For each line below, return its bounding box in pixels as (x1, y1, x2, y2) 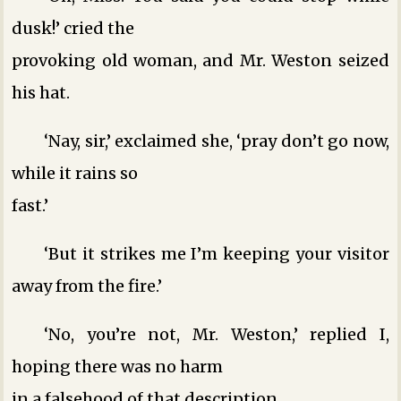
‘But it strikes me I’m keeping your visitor (44, 243, 389, 264)
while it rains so (12, 162, 139, 183)
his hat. (12, 81, 71, 103)
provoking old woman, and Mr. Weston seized (12, 49, 389, 71)
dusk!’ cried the (12, 17, 135, 38)
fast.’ (12, 194, 49, 216)
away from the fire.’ (12, 275, 163, 296)
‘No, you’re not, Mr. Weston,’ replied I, (44, 323, 389, 345)
